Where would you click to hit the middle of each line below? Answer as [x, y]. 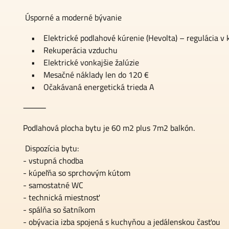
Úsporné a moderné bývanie [72, 17]
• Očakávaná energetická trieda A [89, 87]
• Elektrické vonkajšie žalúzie [81, 62]
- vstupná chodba [55, 161]
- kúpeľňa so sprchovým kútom [78, 173]
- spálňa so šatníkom [60, 210]
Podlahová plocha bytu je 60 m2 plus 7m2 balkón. [109, 128]
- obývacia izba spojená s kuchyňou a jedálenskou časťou [122, 222]
